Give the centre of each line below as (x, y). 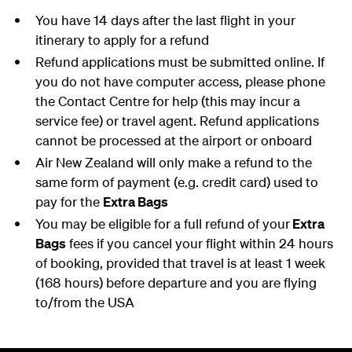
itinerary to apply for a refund (122, 40)
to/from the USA (84, 302)
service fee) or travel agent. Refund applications (177, 121)
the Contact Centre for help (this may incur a (167, 101)
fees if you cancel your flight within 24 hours (199, 243)
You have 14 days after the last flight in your (165, 20)
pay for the (69, 202)
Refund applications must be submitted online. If (180, 62)
